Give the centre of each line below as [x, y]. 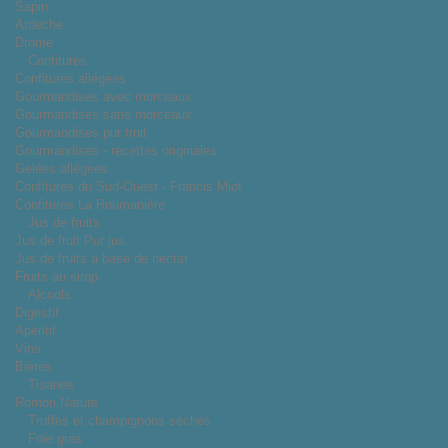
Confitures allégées [70, 78]
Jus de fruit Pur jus [70, 240]
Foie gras [55, 438]
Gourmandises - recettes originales [116, 150]
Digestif [37, 312]
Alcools [49, 294]
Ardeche [39, 24]
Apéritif [35, 330]
